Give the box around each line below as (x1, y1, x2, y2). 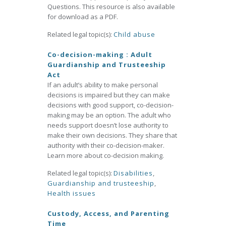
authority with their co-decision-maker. (47, 141, 164, 150)
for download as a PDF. (47, 12, 118, 21)
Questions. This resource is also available (47, 2, 175, 11)
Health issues (47, 189, 96, 198)
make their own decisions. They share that (47, 131, 177, 140)
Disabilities (114, 168, 153, 178)
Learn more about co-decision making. (47, 151, 164, 160)
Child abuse (114, 30, 155, 39)
